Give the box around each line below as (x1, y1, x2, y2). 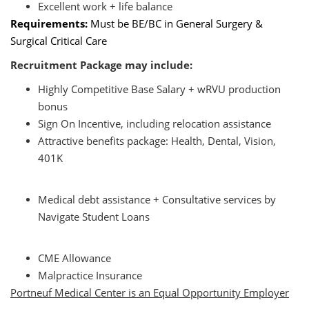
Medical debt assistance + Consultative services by (38, 192, 276, 207)
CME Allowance (38, 251, 111, 266)
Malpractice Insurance (38, 268, 142, 283)
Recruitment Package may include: (10, 58, 192, 72)
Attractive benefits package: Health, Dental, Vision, (38, 134, 276, 148)
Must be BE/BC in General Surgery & (90, 17, 263, 31)
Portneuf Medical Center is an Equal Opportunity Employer (10, 286, 289, 300)
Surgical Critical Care (10, 34, 107, 48)
